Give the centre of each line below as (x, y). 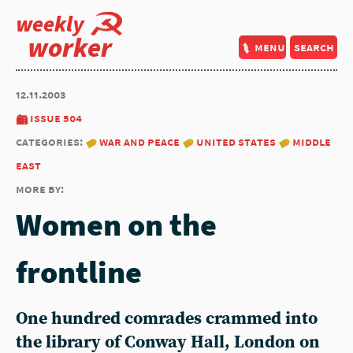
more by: (40, 189)
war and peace (139, 141)
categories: (50, 141)
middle (312, 141)
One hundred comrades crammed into (167, 319)
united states (236, 141)
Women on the (116, 225)
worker (70, 47)
